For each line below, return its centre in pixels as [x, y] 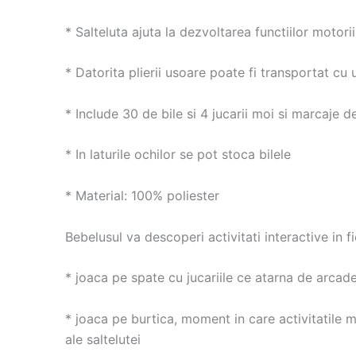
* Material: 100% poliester [142, 196]
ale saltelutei [103, 339]
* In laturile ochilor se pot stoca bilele [178, 155]
